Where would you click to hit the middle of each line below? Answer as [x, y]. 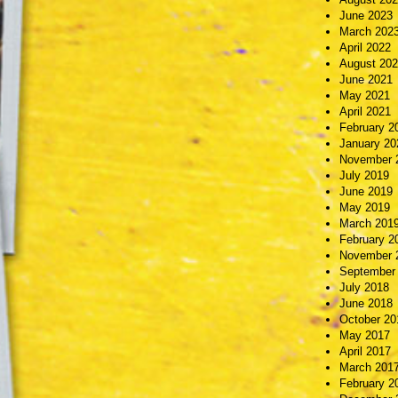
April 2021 [365, 111]
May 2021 [365, 95]
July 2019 [364, 175]
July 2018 [364, 287]
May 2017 [365, 335]
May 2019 [365, 207]
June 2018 [366, 303]
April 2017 [365, 351]
